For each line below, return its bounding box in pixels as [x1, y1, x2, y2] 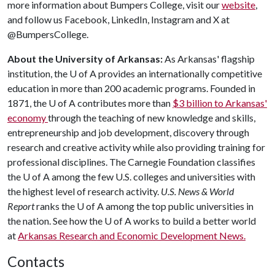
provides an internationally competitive [96, 68, 262, 79]
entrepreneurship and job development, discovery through [7, 126, 249, 138]
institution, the [7, 68, 69, 79]
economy [7, 112, 48, 123]
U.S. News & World [161, 185, 234, 197]
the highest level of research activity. [7, 185, 161, 197]
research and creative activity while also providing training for [7, 141, 265, 153]
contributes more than [76, 97, 172, 109]
